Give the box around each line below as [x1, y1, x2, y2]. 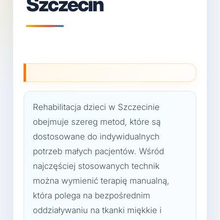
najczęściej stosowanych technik [33, 161, 160, 171]
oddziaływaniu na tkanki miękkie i [33, 205, 162, 215]
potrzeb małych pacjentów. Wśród [33, 146, 164, 156]
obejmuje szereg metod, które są [33, 117, 161, 127]
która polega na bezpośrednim [33, 191, 150, 200]
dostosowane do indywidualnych [33, 132, 160, 141]
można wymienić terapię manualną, [33, 176, 169, 186]
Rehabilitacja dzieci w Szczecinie [33, 102, 160, 112]
